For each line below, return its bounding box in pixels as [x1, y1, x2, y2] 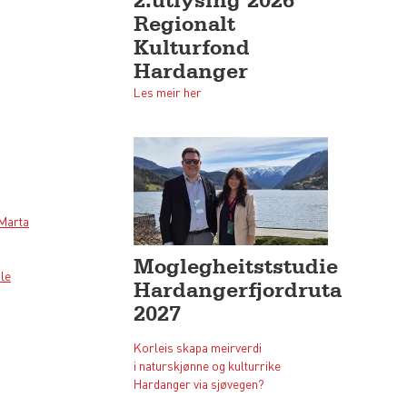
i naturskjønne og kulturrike [133, 357, 281, 374]
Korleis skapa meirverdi [133, 339, 262, 356]
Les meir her [133, 83, 202, 100]
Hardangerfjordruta [133, 277, 342, 303]
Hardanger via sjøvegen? [133, 375, 264, 392]
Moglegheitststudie [133, 253, 338, 280]
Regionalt [133, 10, 235, 36]
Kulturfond [133, 34, 250, 60]
